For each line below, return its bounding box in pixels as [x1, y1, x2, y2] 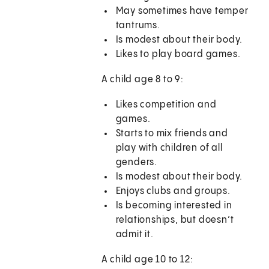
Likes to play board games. [115, 49, 241, 60]
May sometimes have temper [115, 6, 249, 17]
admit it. [115, 229, 154, 240]
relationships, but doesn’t [115, 215, 234, 226]
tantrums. [115, 20, 160, 31]
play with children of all [115, 143, 223, 154]
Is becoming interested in [115, 201, 232, 211]
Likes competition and [115, 100, 217, 110]
